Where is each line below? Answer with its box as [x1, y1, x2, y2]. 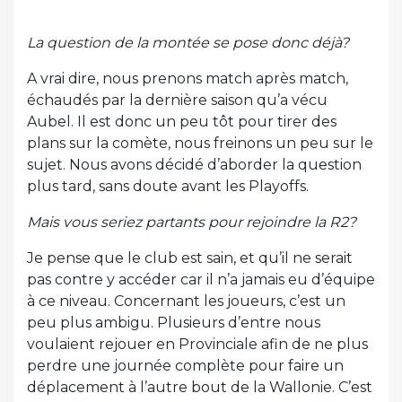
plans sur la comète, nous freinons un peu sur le [27, 134, 373, 152]
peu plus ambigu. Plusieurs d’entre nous [27, 313, 320, 331]
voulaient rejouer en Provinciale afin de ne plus [27, 335, 368, 353]
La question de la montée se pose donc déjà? [27, 33, 349, 51]
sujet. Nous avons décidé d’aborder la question [27, 155, 362, 173]
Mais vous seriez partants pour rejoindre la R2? [27, 213, 356, 231]
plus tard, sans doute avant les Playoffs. [27, 177, 309, 195]
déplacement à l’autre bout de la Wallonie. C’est [27, 378, 372, 396]
